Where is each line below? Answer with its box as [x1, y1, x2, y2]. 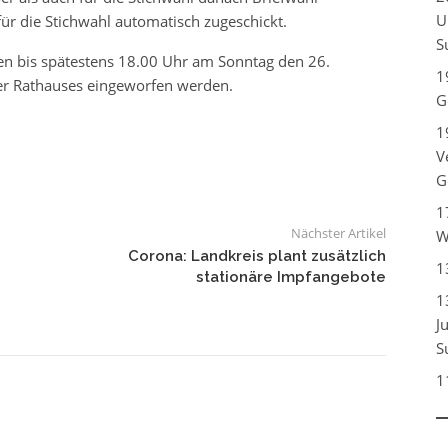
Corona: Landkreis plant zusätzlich [127, 247, 386, 266]
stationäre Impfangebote [195, 268, 386, 287]
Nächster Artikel [290, 224, 386, 243]
